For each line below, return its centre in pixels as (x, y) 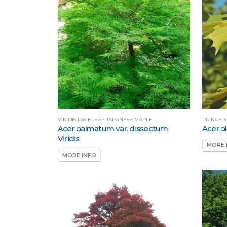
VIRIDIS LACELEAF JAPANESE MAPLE (105, 119)
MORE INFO (79, 155)
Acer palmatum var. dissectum (113, 128)
